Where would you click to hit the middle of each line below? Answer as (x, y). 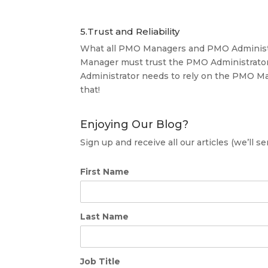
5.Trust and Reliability (130, 31)
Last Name (105, 217)
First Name (105, 172)
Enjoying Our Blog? (135, 124)
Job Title (100, 261)
